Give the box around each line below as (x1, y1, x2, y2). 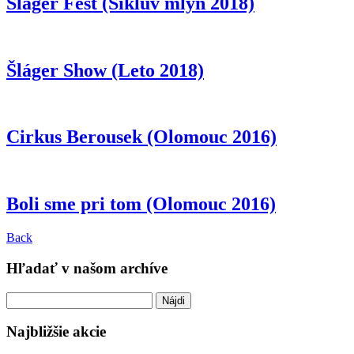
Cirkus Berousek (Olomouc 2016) (6, 126, 277, 148)
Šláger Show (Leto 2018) (6, 59, 204, 81)
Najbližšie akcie (6, 323, 106, 341)
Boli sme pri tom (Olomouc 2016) (6, 194, 276, 215)
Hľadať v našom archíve (6, 259, 168, 277)
